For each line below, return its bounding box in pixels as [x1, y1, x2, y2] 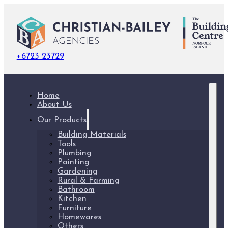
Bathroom [57, 185, 95, 194]
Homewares [57, 213, 101, 221]
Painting [57, 158, 90, 166]
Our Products [37, 116, 87, 124]
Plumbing [57, 149, 92, 157]
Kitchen [57, 194, 87, 203]
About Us [37, 101, 72, 109]
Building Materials [57, 130, 126, 139]
